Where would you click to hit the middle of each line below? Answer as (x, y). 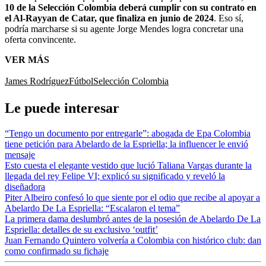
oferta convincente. (40, 40)
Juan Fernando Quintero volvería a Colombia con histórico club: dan (133, 240)
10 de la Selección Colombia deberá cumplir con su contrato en (131, 8)
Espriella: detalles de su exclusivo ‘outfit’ (81, 229)
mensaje (20, 154)
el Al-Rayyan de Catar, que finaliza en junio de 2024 (109, 18)
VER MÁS (27, 60)
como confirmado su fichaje (57, 251)
